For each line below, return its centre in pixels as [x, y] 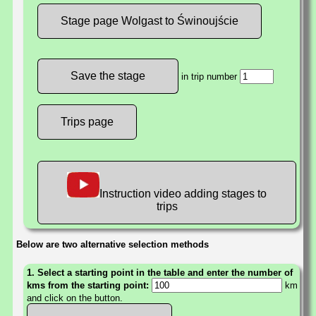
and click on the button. [75, 298]
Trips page [87, 122]
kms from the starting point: [89, 286]
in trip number [209, 77]
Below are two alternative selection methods [113, 245]
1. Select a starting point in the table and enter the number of [160, 273]
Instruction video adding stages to [183, 194]
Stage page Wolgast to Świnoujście [150, 21]
